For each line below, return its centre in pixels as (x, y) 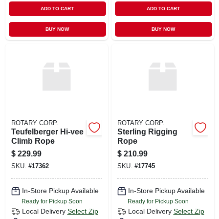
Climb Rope (33, 141)
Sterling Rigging (147, 131)
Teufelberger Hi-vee (47, 131)
